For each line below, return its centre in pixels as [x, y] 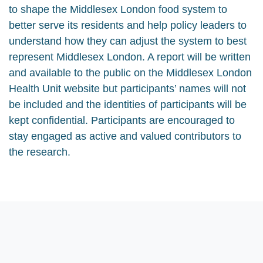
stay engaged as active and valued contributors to [125, 136]
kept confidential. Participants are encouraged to [122, 120]
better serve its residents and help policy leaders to [128, 25]
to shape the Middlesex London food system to [118, 9]
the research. [41, 152]
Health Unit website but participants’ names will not [127, 89]
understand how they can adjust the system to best [128, 41]
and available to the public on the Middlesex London [130, 73]
